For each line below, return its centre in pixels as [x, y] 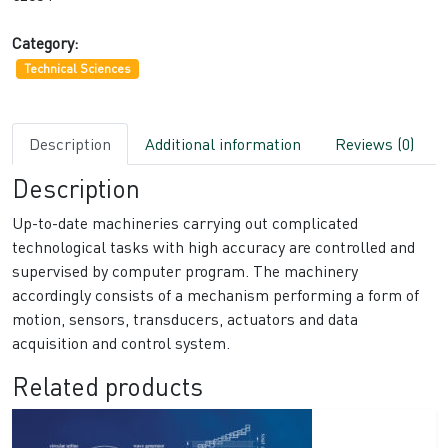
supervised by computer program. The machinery [185, 271]
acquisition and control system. [121, 343]
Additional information [223, 144]
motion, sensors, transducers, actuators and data [185, 319]
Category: [45, 42]
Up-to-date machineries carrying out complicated [185, 223]
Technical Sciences [77, 69]
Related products [107, 386]
